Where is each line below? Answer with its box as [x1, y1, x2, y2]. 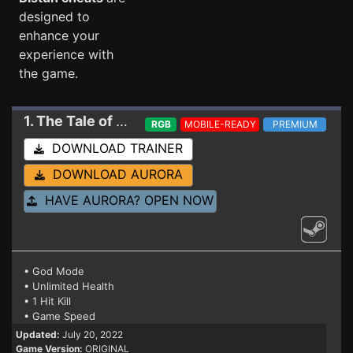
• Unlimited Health [24, 280, 114, 292]
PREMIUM [272, 118, 318, 130]
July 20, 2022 [62, 329, 123, 340]
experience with [19, 46, 113, 62]
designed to [19, 9, 90, 24]
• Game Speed [24, 310, 95, 322]
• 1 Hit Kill [24, 295, 71, 307]
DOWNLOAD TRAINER [44, 140, 183, 156]
